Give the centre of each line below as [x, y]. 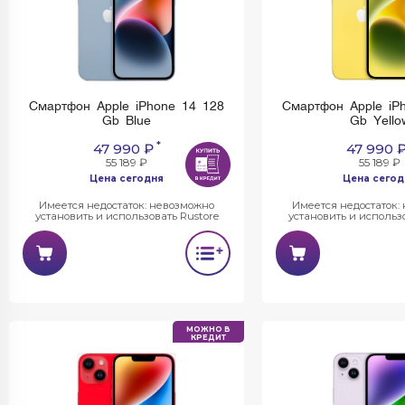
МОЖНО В [208, 329]
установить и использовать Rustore [127, 216]
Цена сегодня [127, 178]
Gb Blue [127, 121]
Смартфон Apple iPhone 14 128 [127, 107]
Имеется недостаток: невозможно [127, 205]
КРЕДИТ [208, 337]
